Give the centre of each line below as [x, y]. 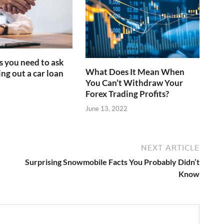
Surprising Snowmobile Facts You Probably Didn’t [112, 161]
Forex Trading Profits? [127, 94]
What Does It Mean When [135, 72]
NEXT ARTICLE [170, 147]
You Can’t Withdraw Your [134, 83]
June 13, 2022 [107, 108]
